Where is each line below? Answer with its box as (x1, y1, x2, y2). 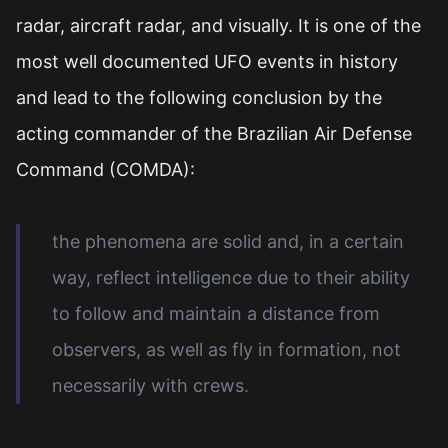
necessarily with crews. (52, 375, 249, 396)
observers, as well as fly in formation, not (52, 339, 401, 360)
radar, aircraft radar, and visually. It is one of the (16, 15, 421, 36)
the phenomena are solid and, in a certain (52, 231, 404, 252)
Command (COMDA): (16, 159, 195, 180)
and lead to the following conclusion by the (16, 87, 382, 108)
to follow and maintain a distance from (52, 303, 380, 324)
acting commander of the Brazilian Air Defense (16, 123, 412, 144)
